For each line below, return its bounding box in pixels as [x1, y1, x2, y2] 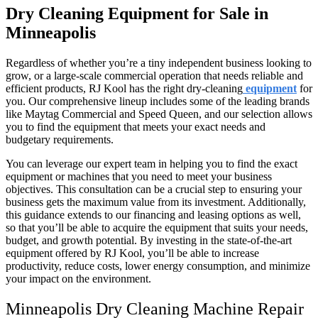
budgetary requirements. [6, 133, 114, 146]
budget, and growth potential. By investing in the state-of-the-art [6, 234, 292, 246]
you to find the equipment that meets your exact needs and [6, 120, 265, 133]
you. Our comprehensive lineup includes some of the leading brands [6, 94, 309, 107]
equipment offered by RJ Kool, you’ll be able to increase [6, 246, 259, 259]
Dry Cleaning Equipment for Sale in [6, 4, 268, 23]
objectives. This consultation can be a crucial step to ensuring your [6, 182, 302, 195]
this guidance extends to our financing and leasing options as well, [6, 208, 301, 221]
